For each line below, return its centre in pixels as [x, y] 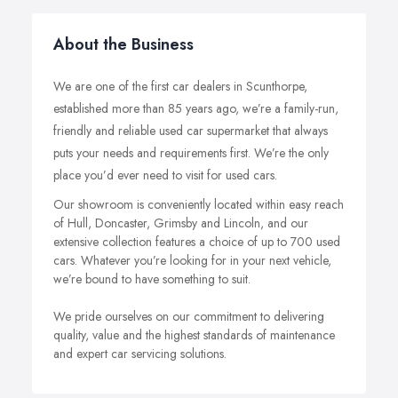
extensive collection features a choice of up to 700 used [197, 242]
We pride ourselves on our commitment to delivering [189, 316]
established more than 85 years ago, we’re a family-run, [196, 108]
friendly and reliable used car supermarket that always [191, 131]
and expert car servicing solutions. [140, 354]
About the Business [123, 44]
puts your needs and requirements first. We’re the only [191, 153]
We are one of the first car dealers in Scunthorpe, [180, 86]
